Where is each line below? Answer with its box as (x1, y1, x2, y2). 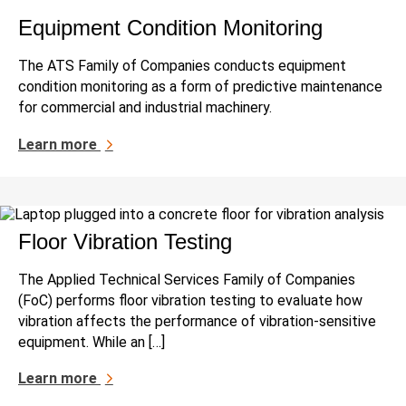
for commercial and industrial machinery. (18, 99, 272, 117)
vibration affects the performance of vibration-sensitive (18, 312, 376, 330)
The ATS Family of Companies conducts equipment (18, 57, 346, 75)
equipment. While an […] (18, 333, 165, 351)
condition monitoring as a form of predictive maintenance (18, 78, 382, 96)
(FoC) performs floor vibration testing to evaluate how (18, 291, 362, 309)
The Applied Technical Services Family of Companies (18, 270, 355, 288)
